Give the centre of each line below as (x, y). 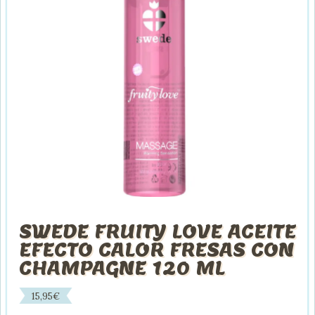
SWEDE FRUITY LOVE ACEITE (157, 231)
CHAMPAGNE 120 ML (122, 268)
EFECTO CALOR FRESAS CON (156, 249)
